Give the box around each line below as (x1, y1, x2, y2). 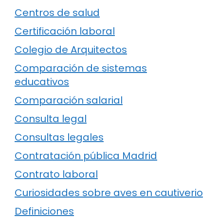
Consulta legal (15, 111, 87, 126)
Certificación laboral (15, 24, 115, 38)
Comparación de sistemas (15, 61, 147, 75)
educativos (15, 74, 69, 89)
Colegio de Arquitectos (15, 42, 127, 56)
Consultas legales (15, 130, 104, 144)
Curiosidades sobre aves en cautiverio (15, 185, 203, 200)
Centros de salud (15, 5, 100, 19)
